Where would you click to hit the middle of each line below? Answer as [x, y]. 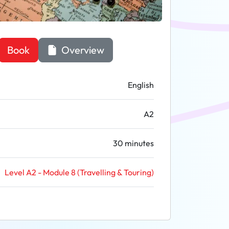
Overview [82, 50]
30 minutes [133, 143]
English [141, 85]
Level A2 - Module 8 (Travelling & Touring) [79, 172]
